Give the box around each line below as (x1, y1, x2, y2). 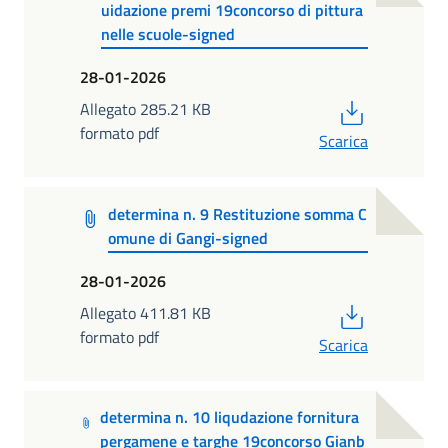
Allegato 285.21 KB (80, 97, 211, 122)
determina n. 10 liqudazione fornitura (100, 405, 360, 430)
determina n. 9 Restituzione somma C (107, 201, 367, 226)
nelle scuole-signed (100, 21, 235, 46)
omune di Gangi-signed (107, 225, 268, 250)
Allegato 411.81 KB (80, 301, 211, 326)
